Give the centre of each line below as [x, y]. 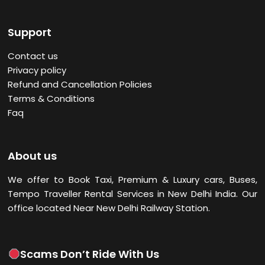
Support [30, 33]
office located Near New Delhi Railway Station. [109, 208]
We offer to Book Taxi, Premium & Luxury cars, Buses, [132, 180]
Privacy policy [37, 70]
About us [33, 156]
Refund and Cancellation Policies [80, 85]
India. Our [234, 194]
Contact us [33, 56]
